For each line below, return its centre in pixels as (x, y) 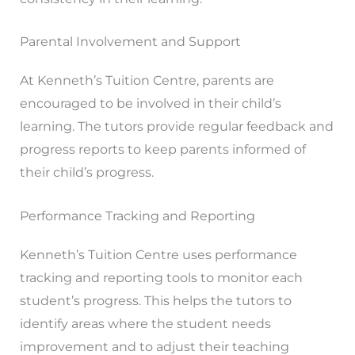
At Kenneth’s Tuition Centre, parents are (147, 81)
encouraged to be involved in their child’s (150, 104)
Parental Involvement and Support (130, 42)
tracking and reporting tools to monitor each (161, 277)
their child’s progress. (86, 173)
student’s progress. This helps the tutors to (155, 300)
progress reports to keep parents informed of (162, 150)
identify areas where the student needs (145, 323)
